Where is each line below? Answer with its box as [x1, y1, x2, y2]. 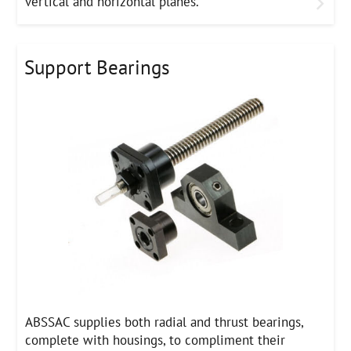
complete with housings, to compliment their [25, 331, 286, 349]
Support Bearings [24, 55, 171, 81]
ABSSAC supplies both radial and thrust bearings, [25, 313, 304, 331]
